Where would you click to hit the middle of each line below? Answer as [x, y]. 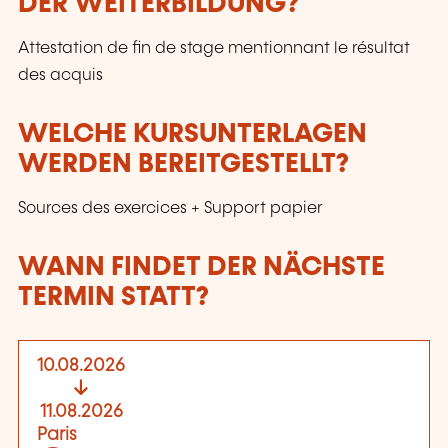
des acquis [60, 76]
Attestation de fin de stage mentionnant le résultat [214, 49]
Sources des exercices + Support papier [170, 209]
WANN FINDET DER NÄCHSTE [201, 268]
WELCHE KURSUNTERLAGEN [192, 134]
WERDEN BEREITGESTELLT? [183, 164]
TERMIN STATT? [113, 298]
